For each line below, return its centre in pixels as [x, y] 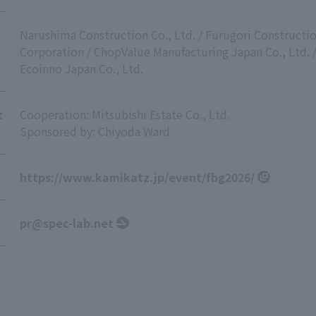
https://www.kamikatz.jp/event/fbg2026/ [137, 177]
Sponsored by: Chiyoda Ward [95, 131]
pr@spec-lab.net [67, 223]
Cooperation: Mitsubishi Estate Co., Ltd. [125, 114]
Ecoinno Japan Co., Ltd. [81, 68]
